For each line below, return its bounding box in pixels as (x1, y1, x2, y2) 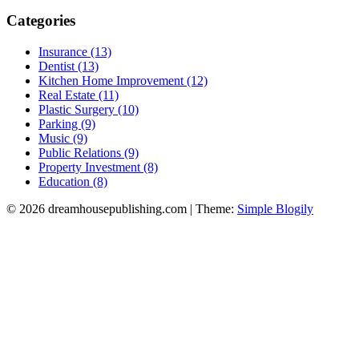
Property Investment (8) (38, 160, 158, 175)
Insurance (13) (38, 45, 111, 59)
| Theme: (190, 202, 237, 216)
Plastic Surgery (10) (38, 103, 139, 117)
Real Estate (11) (38, 88, 119, 103)
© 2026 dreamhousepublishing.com (6, 202, 190, 216)
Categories (6, 12, 75, 30)
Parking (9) (38, 117, 95, 131)
